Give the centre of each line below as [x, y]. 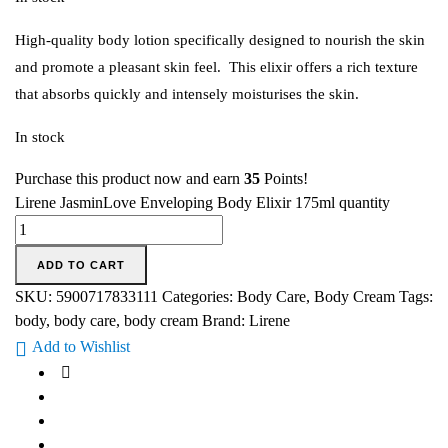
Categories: [199, 297]
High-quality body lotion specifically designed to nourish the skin [220, 40]
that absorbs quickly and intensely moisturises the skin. [187, 94]
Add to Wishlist [81, 347]
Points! [284, 179]
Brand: [225, 321]
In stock [40, 137]
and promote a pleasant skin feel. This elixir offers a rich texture [216, 67]
